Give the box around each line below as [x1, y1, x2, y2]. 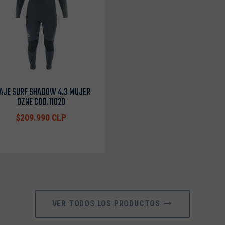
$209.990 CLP [16, 112, 66, 123]
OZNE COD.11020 [17, 94, 65, 110]
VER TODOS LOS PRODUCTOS [52, 198, 163, 208]
